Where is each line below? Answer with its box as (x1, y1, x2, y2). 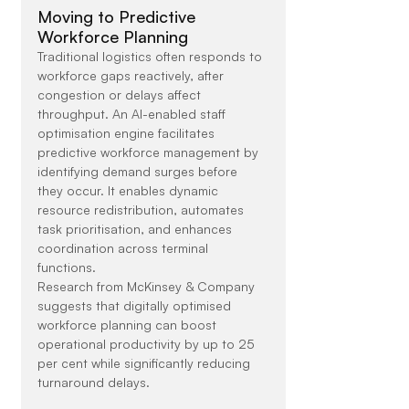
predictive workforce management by (37, 144, 262, 161)
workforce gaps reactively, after (37, 68, 227, 84)
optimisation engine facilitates (37, 125, 218, 142)
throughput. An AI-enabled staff (37, 106, 229, 122)
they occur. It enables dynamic (37, 183, 222, 199)
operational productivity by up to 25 (37, 336, 258, 352)
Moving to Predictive (37, 6, 200, 27)
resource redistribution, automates (37, 202, 247, 218)
